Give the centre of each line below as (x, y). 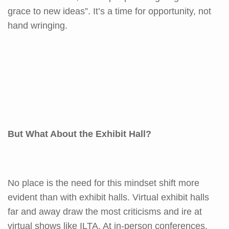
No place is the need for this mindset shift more (104, 183)
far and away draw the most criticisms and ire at (105, 211)
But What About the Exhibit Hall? (79, 134)
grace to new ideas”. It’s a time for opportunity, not (109, 11)
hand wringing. (38, 25)
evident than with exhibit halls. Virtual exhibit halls (108, 197)
